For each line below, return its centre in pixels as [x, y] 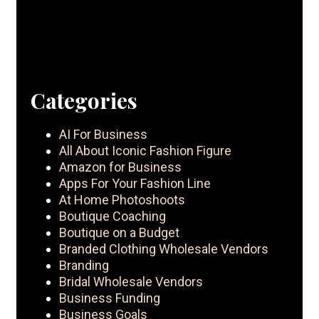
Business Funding [110, 298]
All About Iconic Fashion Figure [145, 151]
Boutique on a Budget [119, 233]
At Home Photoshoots [122, 200]
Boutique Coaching [113, 216]
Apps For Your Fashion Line [135, 184]
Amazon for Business [120, 167]
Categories [84, 101]
